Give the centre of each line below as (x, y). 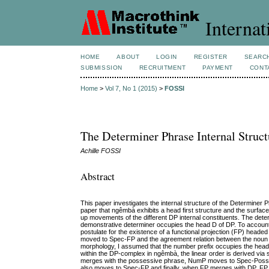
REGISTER (210, 57)
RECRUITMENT (162, 68)
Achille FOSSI (101, 151)
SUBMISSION (101, 68)
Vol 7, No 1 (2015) (131, 89)
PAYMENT (218, 68)
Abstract (98, 176)
